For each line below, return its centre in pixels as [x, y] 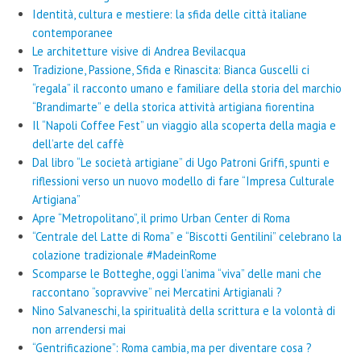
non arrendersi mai [79, 330]
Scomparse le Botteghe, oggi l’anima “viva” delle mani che [177, 274]
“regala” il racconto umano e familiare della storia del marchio [187, 89]
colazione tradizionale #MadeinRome [124, 255]
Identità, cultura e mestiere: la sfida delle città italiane [170, 15]
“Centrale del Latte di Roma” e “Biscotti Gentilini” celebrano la [187, 237]
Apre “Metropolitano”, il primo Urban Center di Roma [161, 218]
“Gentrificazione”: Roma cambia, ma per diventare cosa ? [172, 348]
